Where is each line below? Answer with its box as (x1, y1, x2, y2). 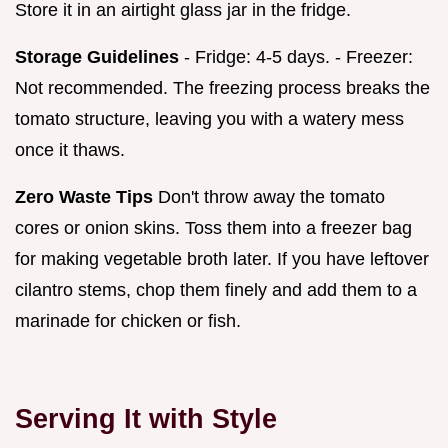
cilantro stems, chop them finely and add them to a (15, 280, 417, 301)
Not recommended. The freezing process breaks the (15, 78, 430, 99)
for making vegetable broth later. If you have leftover (15, 249, 429, 270)
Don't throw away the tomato (153, 187, 385, 208)
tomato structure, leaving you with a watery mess (15, 109, 404, 130)
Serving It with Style (15, 403, 277, 435)
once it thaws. (15, 140, 125, 161)
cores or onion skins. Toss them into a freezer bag (15, 218, 412, 239)
